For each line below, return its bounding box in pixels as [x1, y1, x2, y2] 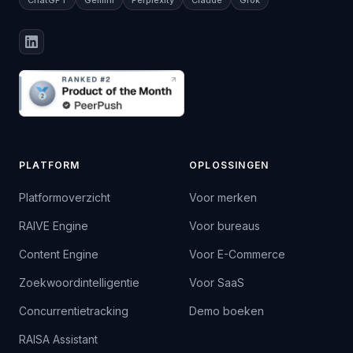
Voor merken [189, 191, 257, 205]
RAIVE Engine [19, 219, 88, 233]
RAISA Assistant [19, 333, 98, 347]
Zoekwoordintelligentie [19, 276, 139, 290]
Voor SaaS [189, 276, 244, 290]
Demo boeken [189, 304, 264, 318]
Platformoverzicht [19, 191, 110, 205]
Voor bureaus [189, 219, 260, 233]
